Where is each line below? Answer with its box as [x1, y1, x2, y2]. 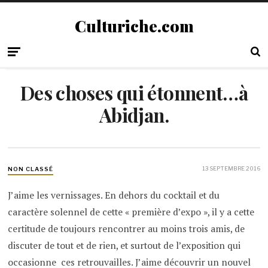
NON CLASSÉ [8, 166, 53, 173]
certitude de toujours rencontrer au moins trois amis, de [8, 222, 245, 235]
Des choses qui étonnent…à [20, 80, 248, 105]
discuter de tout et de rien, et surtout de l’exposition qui [8, 239, 241, 252]
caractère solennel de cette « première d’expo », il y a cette [8, 205, 255, 218]
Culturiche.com [74, 15, 194, 36]
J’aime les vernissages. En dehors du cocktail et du [8, 188, 220, 202]
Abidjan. [99, 102, 169, 127]
